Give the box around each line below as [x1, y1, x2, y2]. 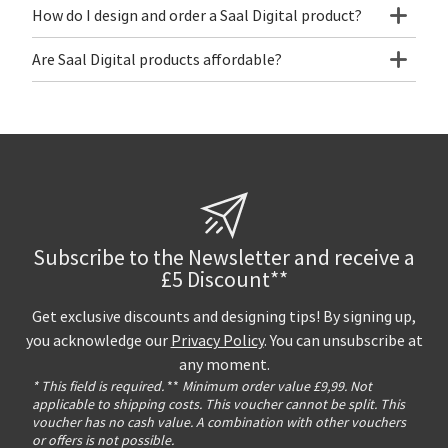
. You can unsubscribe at [263, 330, 423, 351]
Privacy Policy [170, 330, 264, 351]
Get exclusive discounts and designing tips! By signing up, [32, 306, 416, 327]
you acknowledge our [25, 330, 171, 351]
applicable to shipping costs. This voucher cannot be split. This [32, 394, 405, 413]
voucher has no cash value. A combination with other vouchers [32, 412, 406, 431]
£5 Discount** [160, 265, 288, 294]
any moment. [178, 354, 270, 375]
